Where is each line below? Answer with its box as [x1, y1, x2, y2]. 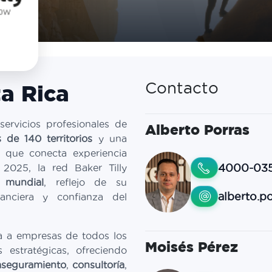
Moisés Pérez [145, 237, 238, 257]
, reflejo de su [44, 177, 127, 188]
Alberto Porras [145, 120, 250, 140]
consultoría [72, 259, 125, 270]
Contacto [145, 80, 219, 97]
